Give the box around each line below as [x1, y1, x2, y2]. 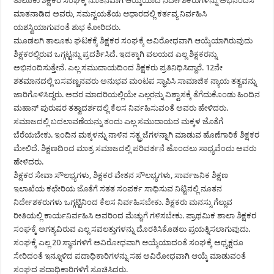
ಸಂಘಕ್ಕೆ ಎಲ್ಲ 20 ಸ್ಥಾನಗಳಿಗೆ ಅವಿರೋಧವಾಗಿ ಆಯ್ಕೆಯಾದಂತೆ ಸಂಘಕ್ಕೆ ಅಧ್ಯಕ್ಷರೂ [13, 238, 244, 248]
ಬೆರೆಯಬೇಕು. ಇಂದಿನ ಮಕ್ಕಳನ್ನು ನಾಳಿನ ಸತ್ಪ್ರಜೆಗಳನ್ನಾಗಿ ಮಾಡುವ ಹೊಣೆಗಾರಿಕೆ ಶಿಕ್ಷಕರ [13, 130, 260, 140]
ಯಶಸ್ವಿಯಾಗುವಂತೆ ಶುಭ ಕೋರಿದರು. [13, 23, 121, 32]
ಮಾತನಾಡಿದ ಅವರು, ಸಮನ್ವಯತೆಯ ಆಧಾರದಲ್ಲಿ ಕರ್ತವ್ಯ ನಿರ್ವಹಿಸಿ [13, 9, 207, 19]
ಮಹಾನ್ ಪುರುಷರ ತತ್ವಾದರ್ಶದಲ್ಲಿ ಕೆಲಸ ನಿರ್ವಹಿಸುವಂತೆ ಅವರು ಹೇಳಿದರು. [13, 103, 229, 113]
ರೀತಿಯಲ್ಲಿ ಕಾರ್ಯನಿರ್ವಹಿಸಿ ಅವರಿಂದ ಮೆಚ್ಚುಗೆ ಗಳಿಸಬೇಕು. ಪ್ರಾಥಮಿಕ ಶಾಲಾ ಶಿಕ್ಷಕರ [13, 211, 257, 221]
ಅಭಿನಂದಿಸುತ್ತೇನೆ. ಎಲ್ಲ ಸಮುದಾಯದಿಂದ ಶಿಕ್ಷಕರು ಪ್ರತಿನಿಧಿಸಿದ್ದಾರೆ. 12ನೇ [13, 63, 223, 73]
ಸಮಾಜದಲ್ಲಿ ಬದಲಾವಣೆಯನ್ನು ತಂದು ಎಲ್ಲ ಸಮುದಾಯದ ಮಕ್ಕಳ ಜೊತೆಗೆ [13, 117, 224, 127]
